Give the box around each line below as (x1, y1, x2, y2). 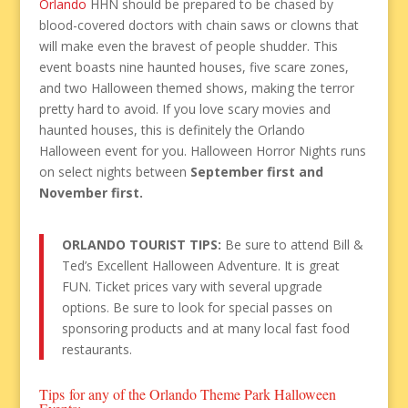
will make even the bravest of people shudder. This (38, 36, 338, 55)
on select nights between (38, 162, 190, 180)
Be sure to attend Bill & (220, 235, 363, 253)
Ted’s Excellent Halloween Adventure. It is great (61, 256, 340, 274)
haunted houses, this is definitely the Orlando (38, 120, 305, 138)
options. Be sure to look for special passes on (61, 298, 332, 316)
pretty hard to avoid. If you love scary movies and (38, 99, 331, 117)
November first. (38, 183, 143, 201)
